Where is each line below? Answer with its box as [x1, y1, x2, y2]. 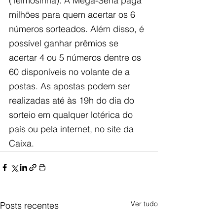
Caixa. [9, 137, 34, 149]
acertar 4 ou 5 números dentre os [9, 51, 144, 63]
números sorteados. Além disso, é [9, 23, 147, 35]
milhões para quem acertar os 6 [9, 8, 138, 20]
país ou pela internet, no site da [9, 123, 136, 135]
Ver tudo [131, 199, 158, 208]
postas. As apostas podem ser [9, 80, 133, 92]
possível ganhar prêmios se [9, 37, 121, 49]
